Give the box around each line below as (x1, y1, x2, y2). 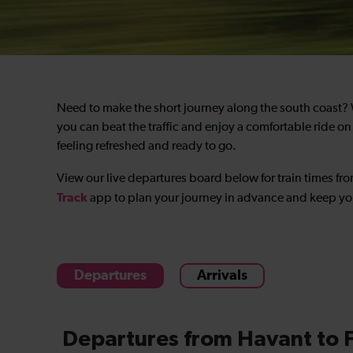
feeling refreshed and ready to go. (57, 140, 236, 153)
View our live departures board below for (57, 173, 277, 185)
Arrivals (197, 269, 247, 283)
